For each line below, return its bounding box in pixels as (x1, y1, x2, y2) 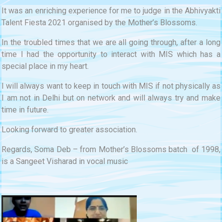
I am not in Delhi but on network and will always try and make (1, 93, 221, 103)
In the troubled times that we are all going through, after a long (1, 38, 221, 47)
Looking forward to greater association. (1, 125, 137, 134)
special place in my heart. (1, 61, 89, 71)
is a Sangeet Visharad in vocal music (1, 157, 128, 166)
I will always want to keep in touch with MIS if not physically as (1, 81, 221, 91)
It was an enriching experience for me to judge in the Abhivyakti (1, 6, 221, 15)
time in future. (1, 105, 49, 114)
